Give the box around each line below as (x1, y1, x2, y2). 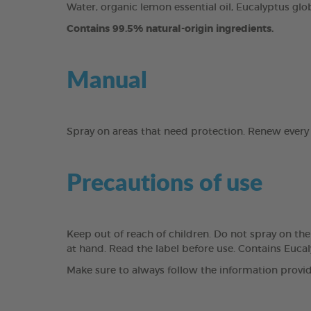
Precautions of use (67, 165, 262, 199)
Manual (67, 62, 147, 96)
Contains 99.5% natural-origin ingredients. (67, 24, 274, 34)
